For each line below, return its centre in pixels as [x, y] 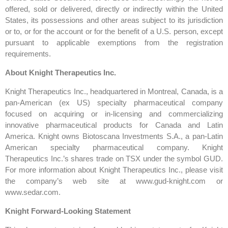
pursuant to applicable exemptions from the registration [114, 43]
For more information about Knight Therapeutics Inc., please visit [114, 170]
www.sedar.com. [33, 192]
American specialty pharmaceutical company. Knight [114, 148]
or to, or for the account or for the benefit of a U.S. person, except [114, 32]
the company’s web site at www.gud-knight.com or [114, 181]
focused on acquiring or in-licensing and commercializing [114, 114]
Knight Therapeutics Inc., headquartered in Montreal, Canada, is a [114, 92]
